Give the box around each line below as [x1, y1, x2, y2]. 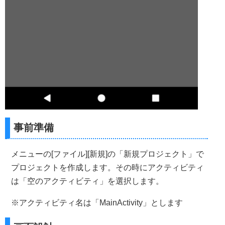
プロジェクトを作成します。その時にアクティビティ [11, 163, 204, 172]
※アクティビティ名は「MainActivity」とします [11, 198, 183, 207]
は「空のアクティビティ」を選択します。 [11, 177, 164, 186]
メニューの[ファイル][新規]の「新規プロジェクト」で [11, 150, 204, 159]
